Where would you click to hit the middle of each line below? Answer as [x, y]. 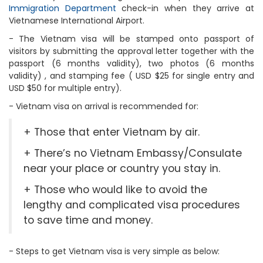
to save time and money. [88, 220]
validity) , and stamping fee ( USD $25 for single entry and [131, 76]
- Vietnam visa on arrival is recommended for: [104, 106]
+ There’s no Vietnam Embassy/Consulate [133, 153]
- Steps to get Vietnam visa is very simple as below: [114, 251]
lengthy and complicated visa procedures [132, 205]
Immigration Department [65, 8]
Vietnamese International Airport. [77, 21]
